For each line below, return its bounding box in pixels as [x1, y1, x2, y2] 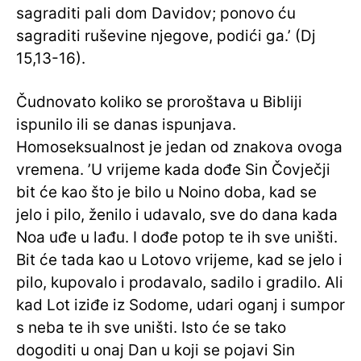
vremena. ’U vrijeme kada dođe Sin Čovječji [16, 160, 330, 180]
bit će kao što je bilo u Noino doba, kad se [16, 183, 317, 202]
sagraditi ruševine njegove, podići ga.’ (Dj [16, 27, 316, 46]
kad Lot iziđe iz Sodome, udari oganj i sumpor [16, 296, 345, 315]
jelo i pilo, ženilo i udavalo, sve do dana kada [16, 205, 338, 225]
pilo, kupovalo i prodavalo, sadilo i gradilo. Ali [16, 273, 343, 293]
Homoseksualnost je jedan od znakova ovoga [16, 138, 342, 157]
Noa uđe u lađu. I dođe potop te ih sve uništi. [16, 228, 338, 247]
